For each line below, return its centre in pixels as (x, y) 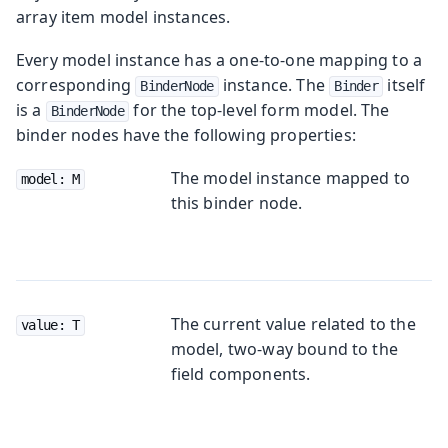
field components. (240, 373)
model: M (50, 178)
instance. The (274, 84)
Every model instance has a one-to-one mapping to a (219, 59)
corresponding (76, 84)
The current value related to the (293, 323)
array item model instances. (123, 16)
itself (404, 84)
